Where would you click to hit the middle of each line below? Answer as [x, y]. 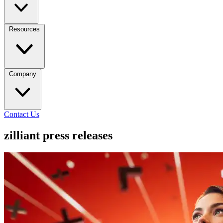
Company [23, 74]
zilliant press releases [58, 135]
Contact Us [22, 114]
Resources [24, 29]
